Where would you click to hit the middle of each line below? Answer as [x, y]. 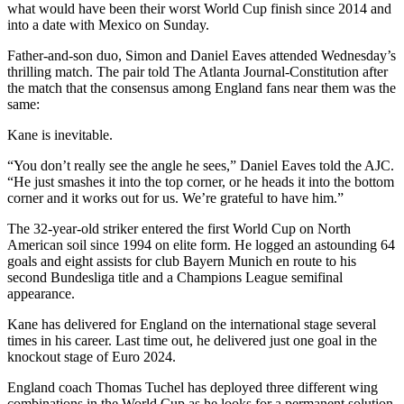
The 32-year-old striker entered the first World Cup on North [179, 229]
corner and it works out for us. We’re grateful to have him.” [175, 198]
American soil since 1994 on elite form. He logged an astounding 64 [201, 245]
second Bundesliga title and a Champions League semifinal [175, 278]
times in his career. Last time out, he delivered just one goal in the [192, 341]
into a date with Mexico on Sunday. [108, 25]
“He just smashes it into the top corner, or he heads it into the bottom [201, 182]
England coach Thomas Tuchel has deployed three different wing [193, 388]
